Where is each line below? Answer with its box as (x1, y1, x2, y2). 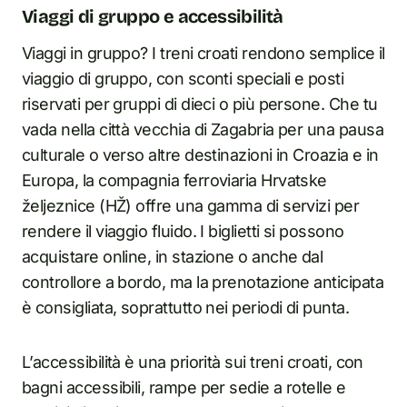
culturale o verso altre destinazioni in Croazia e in (22, 145, 379, 164)
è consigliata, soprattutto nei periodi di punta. (22, 298, 350, 317)
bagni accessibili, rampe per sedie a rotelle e (22, 378, 346, 397)
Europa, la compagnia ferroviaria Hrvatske (22, 171, 327, 190)
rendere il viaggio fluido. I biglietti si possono (22, 222, 344, 241)
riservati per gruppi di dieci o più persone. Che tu (22, 94, 378, 114)
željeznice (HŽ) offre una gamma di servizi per (22, 196, 360, 215)
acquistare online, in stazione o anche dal (22, 247, 323, 266)
